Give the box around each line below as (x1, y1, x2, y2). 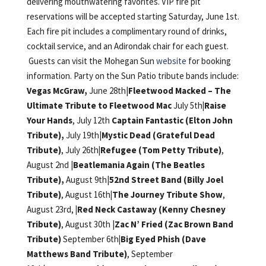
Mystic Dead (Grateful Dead (101, 129, 215, 141)
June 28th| (87, 85, 128, 97)
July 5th (173, 100, 202, 112)
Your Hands (26, 115, 72, 126)
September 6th (62, 233, 119, 245)
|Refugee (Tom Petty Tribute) (98, 144, 221, 156)
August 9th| (64, 174, 109, 186)
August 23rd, (26, 204, 75, 216)
